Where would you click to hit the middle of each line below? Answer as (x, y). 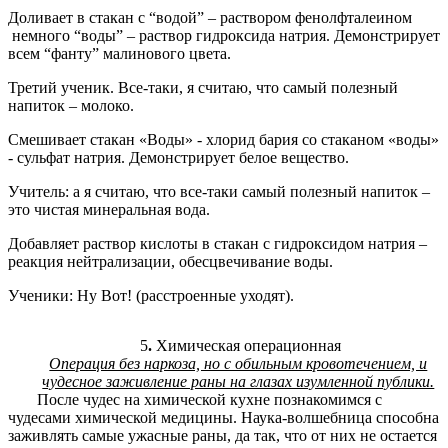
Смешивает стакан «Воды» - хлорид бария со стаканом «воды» (223, 140)
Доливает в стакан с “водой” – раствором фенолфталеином (210, 18)
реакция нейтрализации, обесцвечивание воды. (170, 262)
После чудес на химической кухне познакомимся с (209, 400)
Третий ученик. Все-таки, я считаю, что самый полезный (203, 88)
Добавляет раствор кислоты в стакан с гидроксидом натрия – (217, 244)
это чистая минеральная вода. (109, 210)
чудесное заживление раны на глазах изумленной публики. (238, 382)
